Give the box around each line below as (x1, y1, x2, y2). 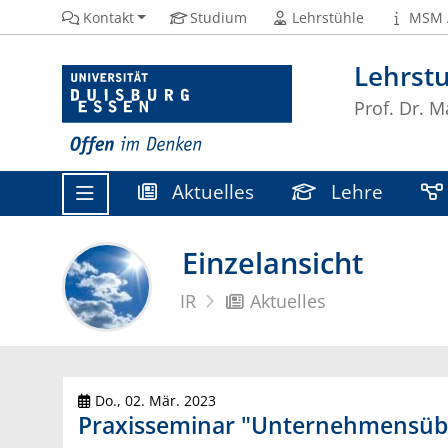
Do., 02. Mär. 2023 (91, 390, 216, 410)
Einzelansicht (182, 243, 363, 283)
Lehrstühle (292, 7, 364, 27)
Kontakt (82, 7, 134, 27)
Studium (190, 7, 248, 27)
